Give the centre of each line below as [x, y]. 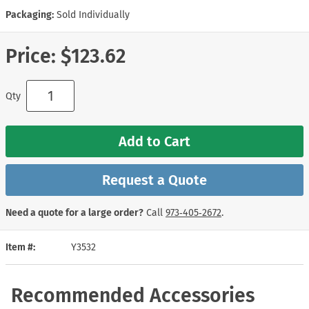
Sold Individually [93, 15]
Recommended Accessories [133, 295]
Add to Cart [154, 141]
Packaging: [30, 15]
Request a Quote [154, 180]
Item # [19, 247]
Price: [31, 57]
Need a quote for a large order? [74, 212]
